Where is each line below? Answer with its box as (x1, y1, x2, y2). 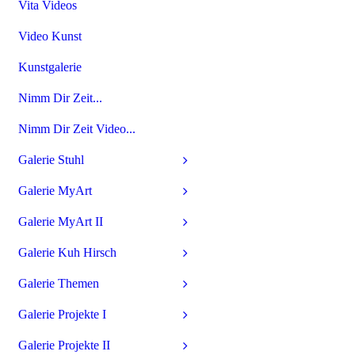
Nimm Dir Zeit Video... (18, 122, 136, 136)
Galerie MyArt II (18, 215, 103, 228)
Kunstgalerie (18, 60, 82, 74)
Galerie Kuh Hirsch (18, 246, 116, 259)
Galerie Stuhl (18, 153, 84, 166)
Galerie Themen (18, 277, 99, 290)
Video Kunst (18, 29, 82, 43)
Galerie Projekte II (18, 338, 110, 352)
